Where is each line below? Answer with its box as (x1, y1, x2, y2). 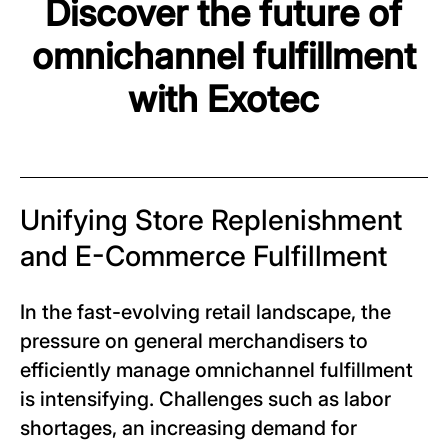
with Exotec (128, 77, 320, 121)
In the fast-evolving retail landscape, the (20, 300, 391, 324)
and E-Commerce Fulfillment (20, 239, 387, 273)
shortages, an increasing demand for (20, 416, 357, 440)
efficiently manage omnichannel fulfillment (20, 358, 413, 382)
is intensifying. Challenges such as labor (20, 387, 391, 411)
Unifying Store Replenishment (20, 203, 402, 237)
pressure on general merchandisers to (20, 329, 368, 353)
